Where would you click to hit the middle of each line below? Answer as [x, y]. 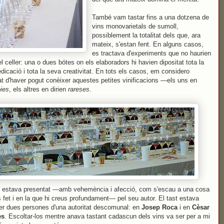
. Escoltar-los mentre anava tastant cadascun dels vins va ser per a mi [107, 216]
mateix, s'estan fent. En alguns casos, [148, 44]
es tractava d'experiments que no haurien [151, 53]
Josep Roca [159, 207]
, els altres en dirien [38, 89]
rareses [79, 89]
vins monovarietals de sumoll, [135, 26]
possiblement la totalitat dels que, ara [146, 35]
